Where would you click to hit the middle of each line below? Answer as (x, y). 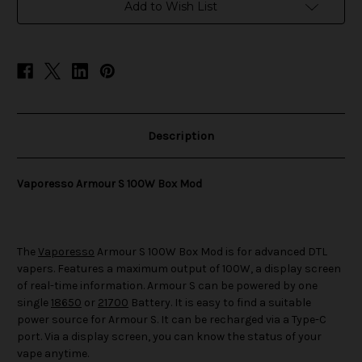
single (34, 303)
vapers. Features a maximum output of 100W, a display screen (179, 269)
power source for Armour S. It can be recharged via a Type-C (172, 320)
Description (181, 136)
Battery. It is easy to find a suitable (220, 303)
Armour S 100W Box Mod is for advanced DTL (211, 252)
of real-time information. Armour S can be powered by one (167, 286)
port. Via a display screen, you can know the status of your (169, 337)
